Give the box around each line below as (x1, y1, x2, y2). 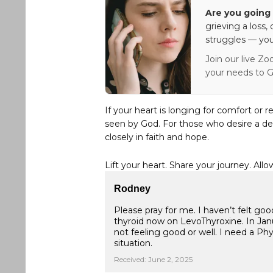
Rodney (114, 183, 151, 194)
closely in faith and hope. (105, 132, 209, 143)
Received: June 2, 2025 (114, 255, 193, 264)
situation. (114, 238, 152, 249)
